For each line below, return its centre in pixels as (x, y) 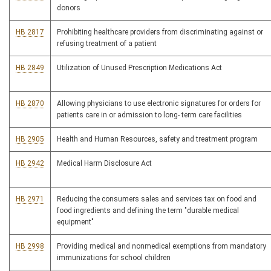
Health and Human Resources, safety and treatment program (157, 139)
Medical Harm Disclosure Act (104, 164)
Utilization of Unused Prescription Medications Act (139, 68)
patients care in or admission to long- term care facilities (149, 115)
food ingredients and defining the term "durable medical (148, 211)
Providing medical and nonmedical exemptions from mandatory (162, 247)
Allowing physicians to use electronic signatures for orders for (159, 104)
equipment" (75, 222)
